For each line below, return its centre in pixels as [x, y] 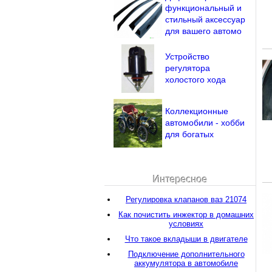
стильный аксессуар [205, 19]
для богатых [189, 134]
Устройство [187, 56]
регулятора [188, 68]
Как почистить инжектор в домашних [186, 215]
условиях [186, 224]
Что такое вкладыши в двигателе [186, 239]
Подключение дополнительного [186, 254]
